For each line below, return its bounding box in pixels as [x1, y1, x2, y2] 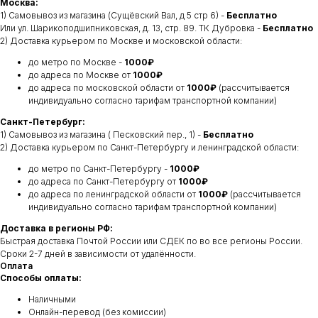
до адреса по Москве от [28, 69, 133, 80]
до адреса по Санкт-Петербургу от [28, 175, 178, 187]
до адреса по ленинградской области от [28, 188, 198, 199]
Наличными [28, 293, 76, 305]
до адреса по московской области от [28, 82, 187, 93]
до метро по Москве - [28, 56, 124, 67]
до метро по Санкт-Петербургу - [28, 163, 170, 174]
